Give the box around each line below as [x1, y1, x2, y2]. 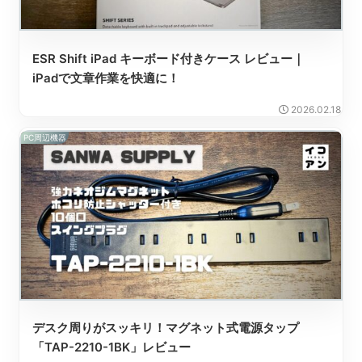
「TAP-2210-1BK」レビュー [32, 339, 191, 356]
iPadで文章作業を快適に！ [32, 69, 179, 86]
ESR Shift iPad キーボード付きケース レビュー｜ [32, 50, 305, 66]
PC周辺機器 [23, 133, 66, 143]
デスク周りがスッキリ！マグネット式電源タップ [32, 320, 299, 336]
